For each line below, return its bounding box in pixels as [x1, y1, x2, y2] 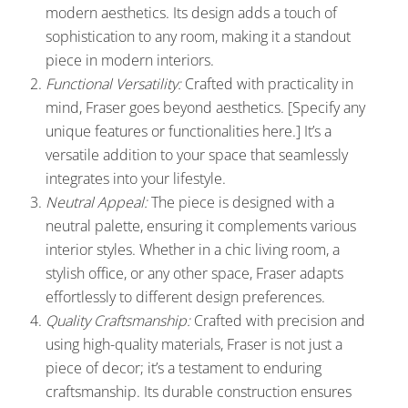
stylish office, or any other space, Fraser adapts [46, 262, 343, 283]
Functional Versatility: [46, 73, 181, 94]
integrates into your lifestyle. [46, 168, 226, 189]
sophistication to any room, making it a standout [46, 25, 351, 46]
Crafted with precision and [190, 310, 365, 331]
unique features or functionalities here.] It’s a [46, 120, 331, 141]
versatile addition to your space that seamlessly [46, 144, 348, 165]
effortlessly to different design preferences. [46, 286, 325, 307]
